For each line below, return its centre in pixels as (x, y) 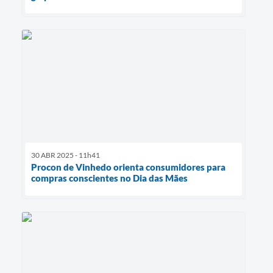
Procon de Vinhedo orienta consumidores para (128, 167)
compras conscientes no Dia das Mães (109, 178)
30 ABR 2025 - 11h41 (66, 155)
